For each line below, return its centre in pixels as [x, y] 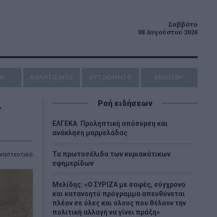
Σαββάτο [183, 24]
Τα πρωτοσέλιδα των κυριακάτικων [111, 154]
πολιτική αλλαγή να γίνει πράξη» [106, 212]
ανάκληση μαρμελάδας [90, 133]
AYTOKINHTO [110, 77]
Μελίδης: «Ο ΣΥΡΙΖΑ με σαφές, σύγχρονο [119, 185]
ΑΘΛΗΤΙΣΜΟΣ [52, 77]
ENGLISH [169, 77]
